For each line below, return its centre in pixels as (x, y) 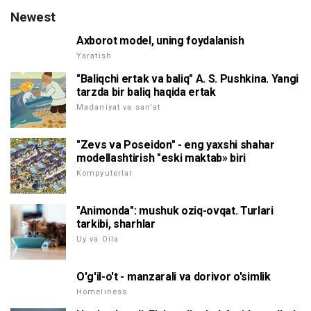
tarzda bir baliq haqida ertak (146, 92)
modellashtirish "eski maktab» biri (161, 158)
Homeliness (102, 292)
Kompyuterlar (105, 174)
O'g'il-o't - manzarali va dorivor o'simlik (174, 277)
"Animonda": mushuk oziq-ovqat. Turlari (175, 211)
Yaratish (94, 56)
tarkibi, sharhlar (116, 224)
